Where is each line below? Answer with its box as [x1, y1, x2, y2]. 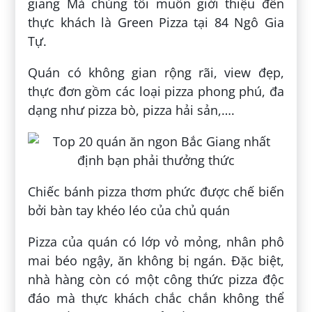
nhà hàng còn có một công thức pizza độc [28, 270, 284, 288]
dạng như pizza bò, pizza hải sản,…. [28, 101, 235, 118]
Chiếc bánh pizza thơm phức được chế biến [28, 182, 284, 200]
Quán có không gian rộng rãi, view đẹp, [28, 63, 284, 81]
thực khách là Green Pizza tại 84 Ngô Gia [28, 13, 284, 31]
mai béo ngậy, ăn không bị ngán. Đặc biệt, [28, 251, 284, 269]
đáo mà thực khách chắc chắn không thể [28, 289, 284, 306]
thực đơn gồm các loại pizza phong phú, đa [28, 82, 284, 100]
